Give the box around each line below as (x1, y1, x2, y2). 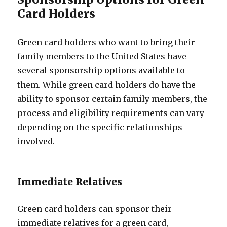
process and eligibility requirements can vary (17, 108, 205, 118)
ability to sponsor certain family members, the (17, 94, 208, 104)
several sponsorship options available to (17, 65, 185, 75)
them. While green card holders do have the (17, 80, 196, 90)
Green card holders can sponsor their (17, 204, 172, 214)
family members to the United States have (17, 51, 187, 61)
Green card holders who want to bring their (17, 37, 196, 47)
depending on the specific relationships (17, 122, 183, 132)
